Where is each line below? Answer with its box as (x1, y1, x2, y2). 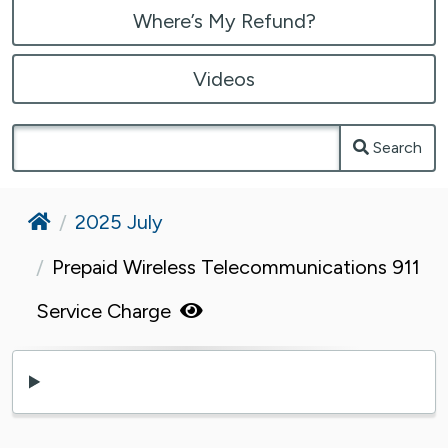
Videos (193, 66, 255, 91)
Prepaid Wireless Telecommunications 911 (52, 254, 420, 279)
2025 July (75, 209, 163, 234)
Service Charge (36, 298, 176, 323)
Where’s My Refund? (132, 8, 316, 33)
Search (373, 137, 422, 157)
